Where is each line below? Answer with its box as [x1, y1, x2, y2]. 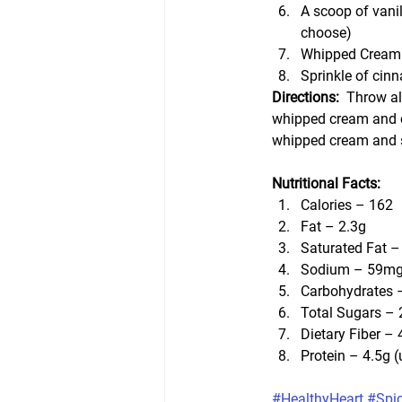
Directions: [271, 89, 346, 106]
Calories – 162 [300, 197, 393, 214]
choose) [300, 24, 352, 41]
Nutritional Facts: [271, 175, 380, 192]
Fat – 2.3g [300, 218, 366, 235]
